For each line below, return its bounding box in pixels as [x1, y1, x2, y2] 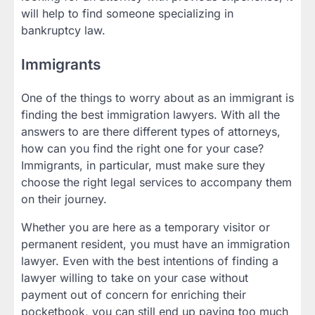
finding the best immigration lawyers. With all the [21, 108, 280, 122]
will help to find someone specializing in [21, 6, 233, 20]
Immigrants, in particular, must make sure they [21, 158, 265, 173]
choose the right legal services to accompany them [21, 175, 292, 190]
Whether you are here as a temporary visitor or [21, 220, 270, 235]
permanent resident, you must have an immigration [21, 237, 290, 252]
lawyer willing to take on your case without [21, 271, 248, 285]
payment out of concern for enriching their [21, 288, 246, 302]
